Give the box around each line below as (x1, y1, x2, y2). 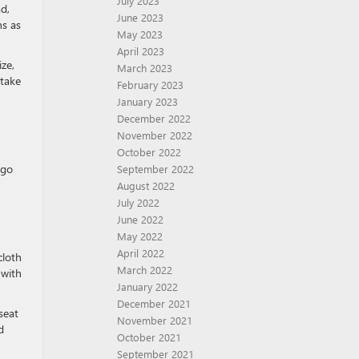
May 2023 (117, 27, 163, 41)
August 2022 (117, 179, 175, 192)
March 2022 (117, 263, 172, 276)
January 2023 (117, 95, 178, 108)
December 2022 (117, 111, 191, 125)
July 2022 (117, 196, 159, 209)
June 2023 (117, 10, 163, 24)
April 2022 (117, 246, 164, 260)
